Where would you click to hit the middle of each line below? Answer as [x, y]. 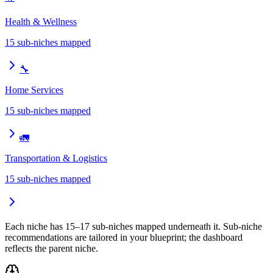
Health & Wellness [41, 21]
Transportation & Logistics [56, 158]
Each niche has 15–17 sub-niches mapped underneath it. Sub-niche [133, 226]
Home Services [34, 90]
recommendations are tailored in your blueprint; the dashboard [124, 237]
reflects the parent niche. [51, 248]
